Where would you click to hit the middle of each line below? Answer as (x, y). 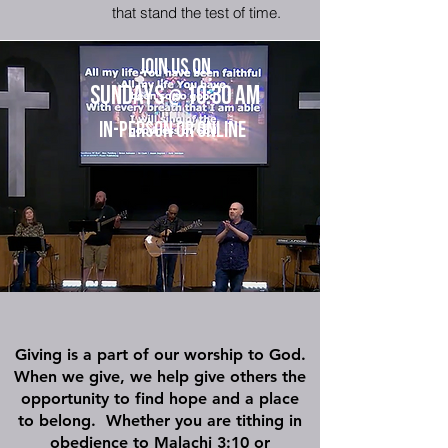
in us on (182, 67)
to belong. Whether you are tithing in (160, 420)
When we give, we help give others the (160, 376)
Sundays (128, 96)
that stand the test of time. (196, 12)
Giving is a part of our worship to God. (160, 354)
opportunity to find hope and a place (160, 398)
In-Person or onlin (168, 130)
